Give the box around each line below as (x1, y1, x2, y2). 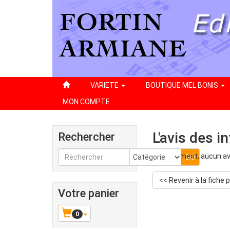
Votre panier (58, 187, 119, 200)
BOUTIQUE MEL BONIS (146, 81, 220, 89)
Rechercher (58, 130, 115, 143)
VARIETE (90, 81, 120, 89)
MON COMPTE (63, 98, 110, 106)
